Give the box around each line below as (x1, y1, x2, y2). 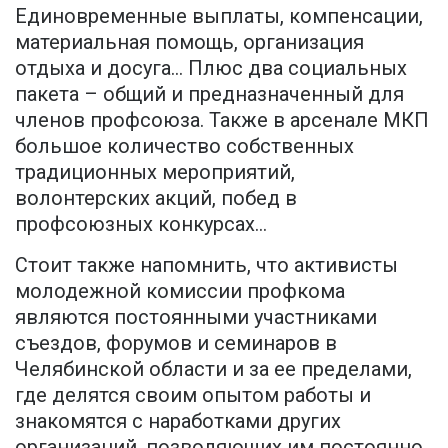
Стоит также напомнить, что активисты (15, 253, 398, 278)
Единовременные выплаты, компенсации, (15, 4, 423, 29)
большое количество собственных (15, 134, 354, 159)
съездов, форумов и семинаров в (15, 331, 337, 356)
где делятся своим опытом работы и (15, 383, 371, 408)
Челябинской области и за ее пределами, (15, 357, 412, 382)
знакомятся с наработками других (15, 409, 341, 434)
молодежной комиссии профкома (15, 279, 345, 304)
